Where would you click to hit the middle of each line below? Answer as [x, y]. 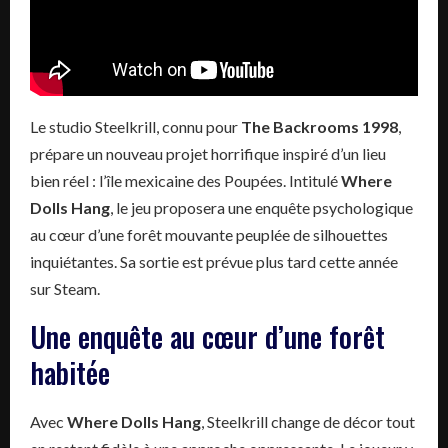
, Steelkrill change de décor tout [308, 421]
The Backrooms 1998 [319, 126]
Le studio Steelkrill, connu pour [135, 126]
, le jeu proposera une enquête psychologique [261, 207]
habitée [70, 372]
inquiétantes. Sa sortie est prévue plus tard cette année [214, 261]
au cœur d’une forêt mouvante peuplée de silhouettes [209, 234]
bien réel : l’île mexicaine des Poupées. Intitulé [185, 180]
